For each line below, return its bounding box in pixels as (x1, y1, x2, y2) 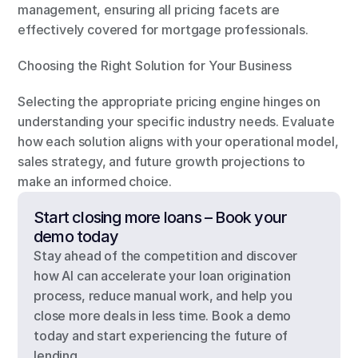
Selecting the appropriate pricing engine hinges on (18, 93, 321, 109)
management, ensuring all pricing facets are (18, 2, 280, 18)
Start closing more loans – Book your (34, 208, 287, 227)
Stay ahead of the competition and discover (34, 248, 298, 264)
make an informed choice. (18, 173, 173, 189)
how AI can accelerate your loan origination (34, 268, 292, 284)
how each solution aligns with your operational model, (18, 133, 339, 149)
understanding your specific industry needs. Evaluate (18, 113, 336, 129)
